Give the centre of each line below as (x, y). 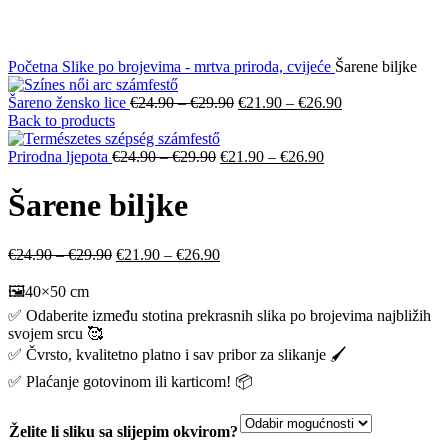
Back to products (61, 120)
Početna (35, 66)
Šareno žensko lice (69, 102)
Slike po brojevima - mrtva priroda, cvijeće (198, 66)
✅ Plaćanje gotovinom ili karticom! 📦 (130, 381)
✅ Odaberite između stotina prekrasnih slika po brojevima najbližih (219, 315)
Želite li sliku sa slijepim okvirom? (123, 431)
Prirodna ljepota (60, 156)
